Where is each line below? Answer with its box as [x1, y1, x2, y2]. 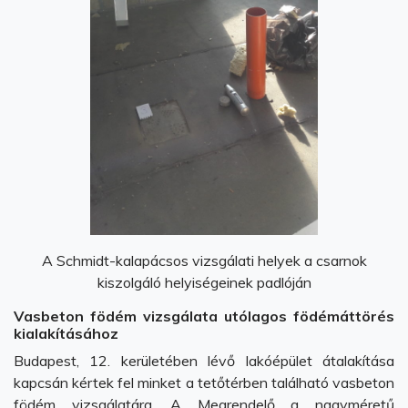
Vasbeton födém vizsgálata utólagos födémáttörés [14, 307, 394, 325]
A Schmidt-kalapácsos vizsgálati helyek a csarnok [41, 251, 367, 270]
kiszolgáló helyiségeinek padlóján [97, 273, 311, 291]
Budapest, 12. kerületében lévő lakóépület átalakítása [14, 352, 394, 370]
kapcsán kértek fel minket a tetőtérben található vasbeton [14, 373, 394, 392]
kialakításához [14, 324, 118, 342]
